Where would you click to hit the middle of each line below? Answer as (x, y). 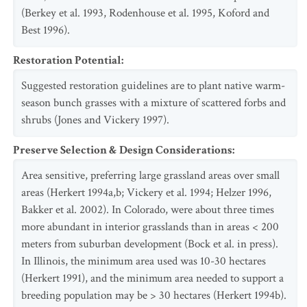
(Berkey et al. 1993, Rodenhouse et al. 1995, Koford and (145, 13)
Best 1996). (46, 30)
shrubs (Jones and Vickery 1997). (95, 120)
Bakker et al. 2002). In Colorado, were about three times (148, 210)
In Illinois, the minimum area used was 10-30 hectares (144, 261)
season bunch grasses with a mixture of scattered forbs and (153, 103)
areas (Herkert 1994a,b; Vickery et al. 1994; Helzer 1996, (146, 193)
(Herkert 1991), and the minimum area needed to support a (152, 278)
